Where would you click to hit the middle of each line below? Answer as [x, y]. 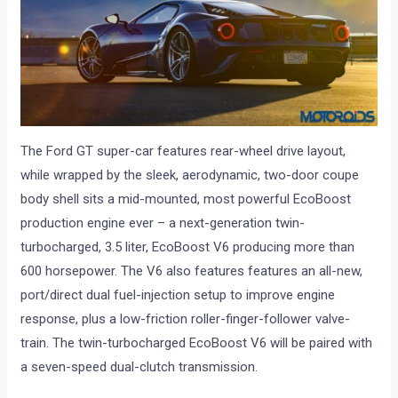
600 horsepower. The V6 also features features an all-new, [192, 271]
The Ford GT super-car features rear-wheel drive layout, [183, 151]
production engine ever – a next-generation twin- [163, 223]
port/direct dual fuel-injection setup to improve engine [178, 295]
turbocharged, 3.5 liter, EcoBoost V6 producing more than [188, 247]
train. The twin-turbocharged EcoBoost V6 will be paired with [197, 343]
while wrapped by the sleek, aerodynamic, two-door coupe [190, 175]
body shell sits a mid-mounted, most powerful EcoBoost [186, 199]
